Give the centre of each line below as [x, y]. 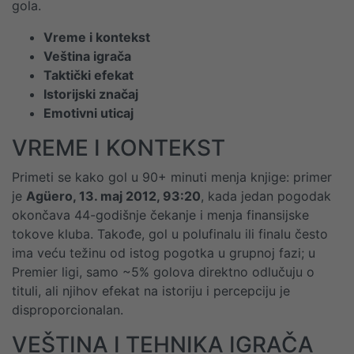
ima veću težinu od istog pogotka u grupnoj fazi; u [164, 253]
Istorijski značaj [91, 94]
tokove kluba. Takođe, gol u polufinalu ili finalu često [170, 234]
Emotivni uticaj [88, 113]
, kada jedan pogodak [266, 196]
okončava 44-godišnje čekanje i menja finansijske [160, 215]
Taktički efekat [88, 75]
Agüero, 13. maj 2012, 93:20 [113, 196]
